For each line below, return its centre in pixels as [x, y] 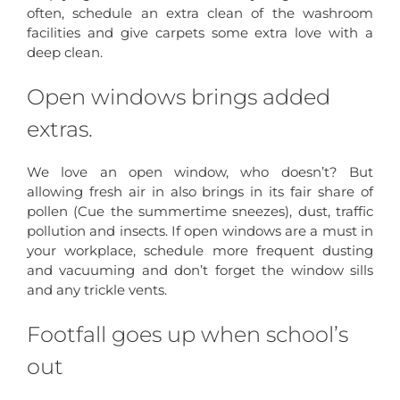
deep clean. [65, 52]
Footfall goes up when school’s [187, 333]
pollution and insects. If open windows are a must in [200, 230]
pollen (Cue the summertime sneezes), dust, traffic [200, 211]
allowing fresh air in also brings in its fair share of [200, 191]
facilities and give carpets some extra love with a [200, 32]
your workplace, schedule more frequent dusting [200, 250]
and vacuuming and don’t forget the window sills [200, 270]
